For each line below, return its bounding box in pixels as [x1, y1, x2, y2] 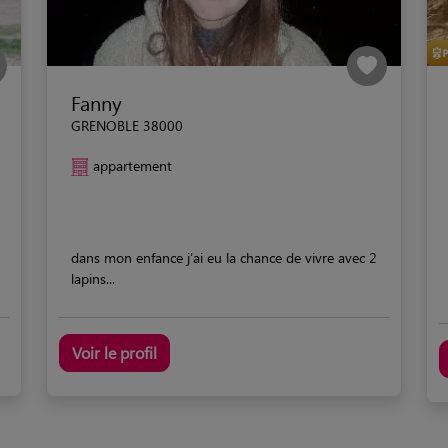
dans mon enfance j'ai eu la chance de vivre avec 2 [71, 247, 377, 267]
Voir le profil [72, 341, 157, 363]
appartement [93, 155, 172, 175]
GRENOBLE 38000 [71, 115, 183, 135]
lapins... [71, 268, 115, 288]
